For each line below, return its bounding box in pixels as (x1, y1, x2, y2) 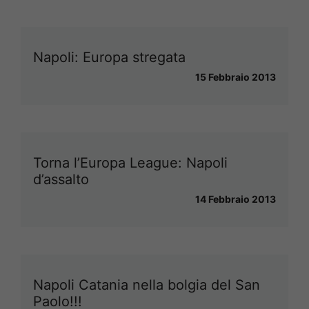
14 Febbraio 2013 (195, 192, 276, 205)
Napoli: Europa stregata (33, 48, 186, 66)
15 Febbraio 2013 (195, 70, 276, 83)
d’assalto (33, 170, 89, 188)
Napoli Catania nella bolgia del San (33, 276, 260, 293)
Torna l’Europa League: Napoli (33, 154, 228, 171)
